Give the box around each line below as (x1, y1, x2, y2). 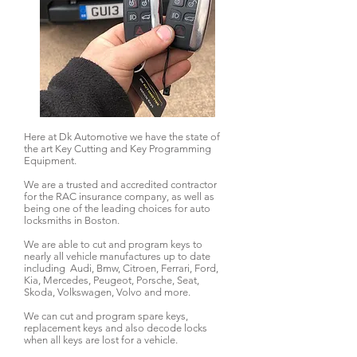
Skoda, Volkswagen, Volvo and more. (24, 286, 190, 298)
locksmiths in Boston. (24, 214, 120, 226)
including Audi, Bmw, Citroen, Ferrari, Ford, (24, 262, 218, 274)
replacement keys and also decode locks (24, 322, 207, 334)
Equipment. (24, 155, 76, 167)
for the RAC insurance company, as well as (24, 190, 214, 202)
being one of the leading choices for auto (24, 202, 210, 214)
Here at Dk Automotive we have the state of (24, 131, 220, 143)
